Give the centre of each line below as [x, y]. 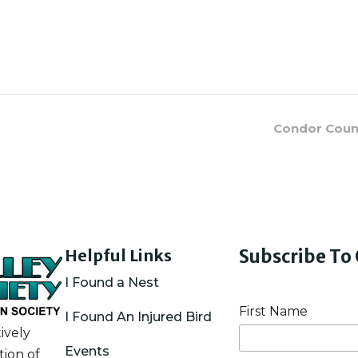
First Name [274, 311]
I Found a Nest [112, 282]
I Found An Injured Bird [138, 316]
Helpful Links [118, 255]
